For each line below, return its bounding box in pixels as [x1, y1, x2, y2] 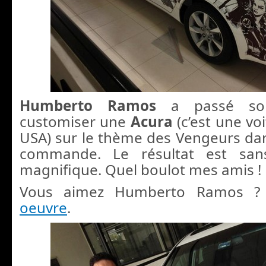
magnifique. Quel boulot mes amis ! [20, 159, 261, 179]
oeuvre [20, 198, 67, 218]
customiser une [20, 111, 131, 131]
